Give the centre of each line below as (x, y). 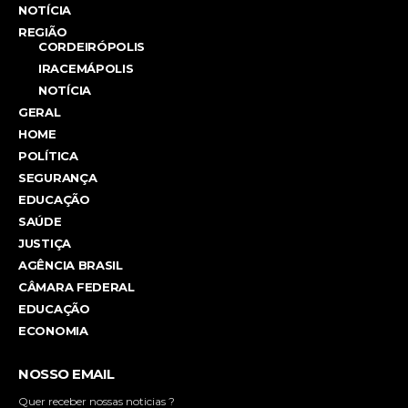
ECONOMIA (53, 330)
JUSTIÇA (45, 243)
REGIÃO (43, 31)
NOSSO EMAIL (66, 373)
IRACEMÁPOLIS (86, 68)
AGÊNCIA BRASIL (71, 265)
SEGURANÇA (58, 177)
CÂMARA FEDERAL (76, 286)
